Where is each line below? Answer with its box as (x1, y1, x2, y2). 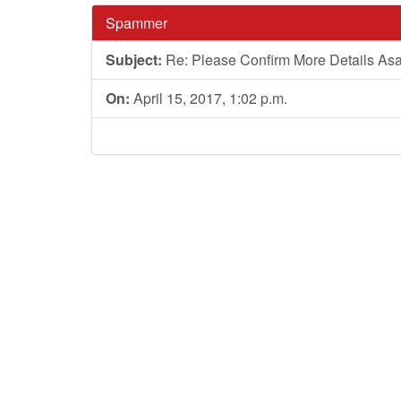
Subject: (106, 49, 162, 70)
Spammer (106, 13, 167, 33)
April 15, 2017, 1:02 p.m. (130, 88, 287, 108)
